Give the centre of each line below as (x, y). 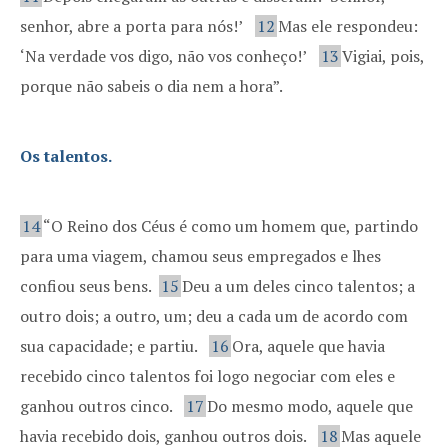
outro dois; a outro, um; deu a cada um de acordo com (214, 316)
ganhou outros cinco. (98, 406)
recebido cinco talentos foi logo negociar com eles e (207, 376)
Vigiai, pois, (383, 56)
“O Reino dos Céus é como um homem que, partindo (230, 226)
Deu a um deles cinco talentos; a (298, 286)
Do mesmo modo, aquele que (310, 406)
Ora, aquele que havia (308, 346)
